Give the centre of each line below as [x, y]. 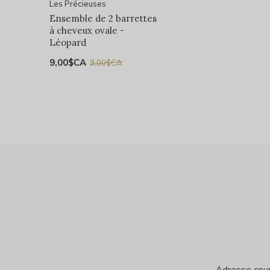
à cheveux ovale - [87, 31]
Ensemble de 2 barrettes [103, 19]
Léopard [68, 43]
